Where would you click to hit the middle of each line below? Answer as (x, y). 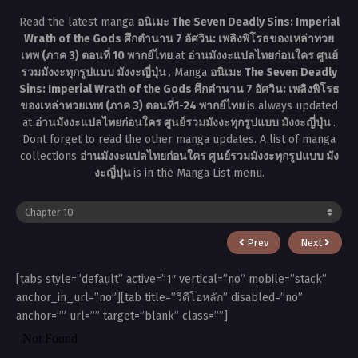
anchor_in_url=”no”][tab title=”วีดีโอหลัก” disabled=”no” (159, 298)
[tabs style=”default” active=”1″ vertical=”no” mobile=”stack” (171, 279)
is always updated (292, 106)
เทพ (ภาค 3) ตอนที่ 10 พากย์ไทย (97, 56)
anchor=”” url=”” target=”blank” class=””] (122, 316)
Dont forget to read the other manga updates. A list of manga (179, 139)
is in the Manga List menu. (199, 173)
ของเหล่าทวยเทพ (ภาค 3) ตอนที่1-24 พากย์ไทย (133, 106)
